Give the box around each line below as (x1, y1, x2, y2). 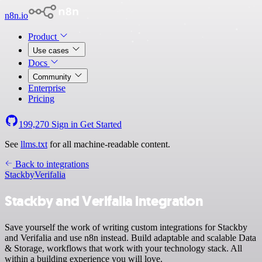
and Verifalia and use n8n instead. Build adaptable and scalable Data (5, 232, 256, 243)
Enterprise (28, 83, 65, 93)
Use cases (33, 46, 71, 55)
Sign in (49, 119, 80, 129)
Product (28, 32, 59, 42)
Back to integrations (13, 159, 89, 169)
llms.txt (20, 139, 47, 149)
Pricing (28, 94, 54, 104)
